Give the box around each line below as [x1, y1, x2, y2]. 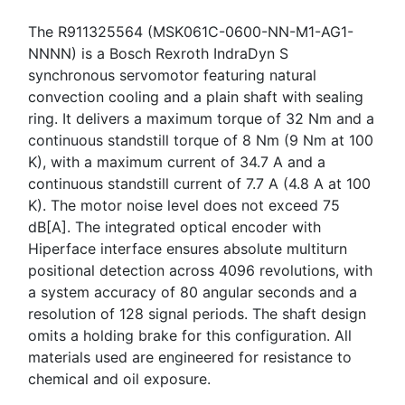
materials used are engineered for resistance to [28, 347, 352, 366]
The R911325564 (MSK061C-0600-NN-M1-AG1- [28, 22, 353, 41]
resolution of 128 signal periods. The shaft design [28, 304, 366, 323]
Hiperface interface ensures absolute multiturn [28, 239, 347, 258]
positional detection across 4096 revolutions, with [28, 260, 372, 279]
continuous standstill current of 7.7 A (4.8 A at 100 [28, 174, 371, 193]
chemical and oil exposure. [28, 369, 211, 388]
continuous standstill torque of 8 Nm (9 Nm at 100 [28, 130, 373, 149]
